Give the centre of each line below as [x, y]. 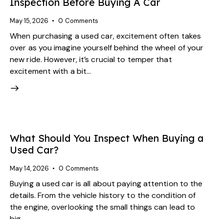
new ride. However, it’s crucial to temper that [91, 59]
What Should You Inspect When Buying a [107, 138]
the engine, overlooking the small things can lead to [103, 207]
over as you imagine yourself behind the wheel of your [107, 47]
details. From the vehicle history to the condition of [103, 195]
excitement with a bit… [51, 71]
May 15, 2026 [29, 21]
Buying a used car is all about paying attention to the [106, 183]
